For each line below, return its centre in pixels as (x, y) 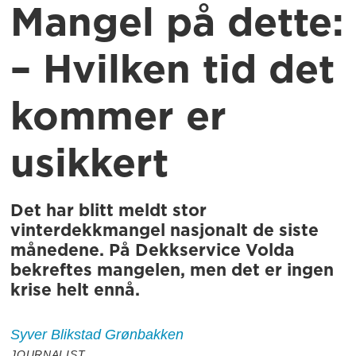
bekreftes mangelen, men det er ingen (172, 270)
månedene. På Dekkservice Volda (153, 250)
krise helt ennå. (75, 290)
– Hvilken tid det (173, 71)
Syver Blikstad (56, 334)
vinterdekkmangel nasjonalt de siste (165, 230)
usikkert (90, 164)
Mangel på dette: (178, 24)
